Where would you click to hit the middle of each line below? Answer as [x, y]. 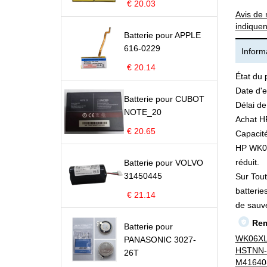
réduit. [247, 162]
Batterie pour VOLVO [164, 163]
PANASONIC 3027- [160, 240]
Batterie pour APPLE [162, 35]
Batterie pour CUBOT [164, 99]
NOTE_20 [143, 112]
